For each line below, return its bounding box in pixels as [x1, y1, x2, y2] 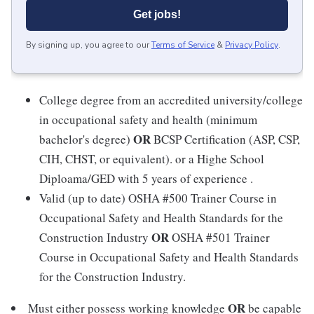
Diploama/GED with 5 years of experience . [39, 170, 253, 186]
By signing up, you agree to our [26, 39, 149, 50]
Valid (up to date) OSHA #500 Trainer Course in [39, 190, 277, 206]
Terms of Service [151, 39, 214, 50]
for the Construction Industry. [39, 268, 186, 285]
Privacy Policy [225, 39, 278, 50]
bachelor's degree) [39, 131, 133, 147]
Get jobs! [133, 8, 181, 20]
